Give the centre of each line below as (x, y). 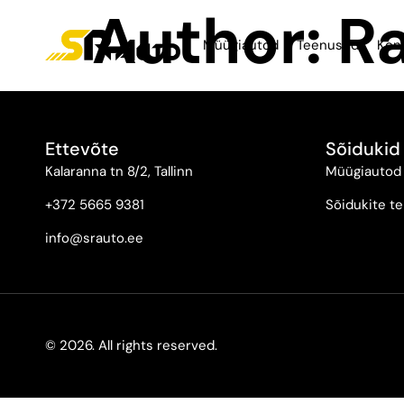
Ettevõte (82, 149)
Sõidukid (363, 149)
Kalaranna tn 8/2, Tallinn (119, 171)
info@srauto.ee (94, 238)
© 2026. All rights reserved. (131, 345)
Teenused (328, 45)
